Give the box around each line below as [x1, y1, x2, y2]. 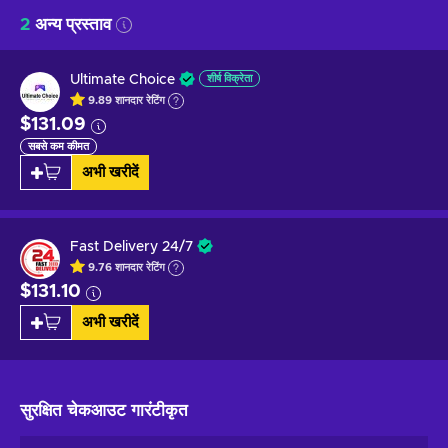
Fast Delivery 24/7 [70, 239, 193, 254]
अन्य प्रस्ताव [30, 15, 116, 33]
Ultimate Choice [70, 72, 175, 87]
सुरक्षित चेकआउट [20, 401, 131, 419]
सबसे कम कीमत [28, 140, 89, 152]
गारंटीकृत [131, 401, 188, 419]
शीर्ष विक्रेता [207, 72, 252, 84]
